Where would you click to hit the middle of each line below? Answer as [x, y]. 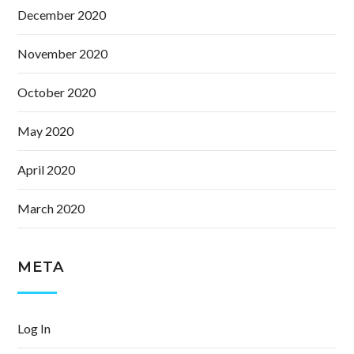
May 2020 [46, 131]
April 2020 [47, 170]
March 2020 [51, 209]
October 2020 [57, 92]
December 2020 [62, 15]
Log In [34, 329]
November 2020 [63, 54]
